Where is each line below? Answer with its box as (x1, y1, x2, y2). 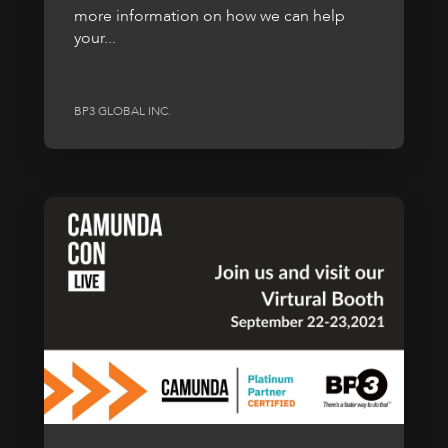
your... (74, 26, 116, 49)
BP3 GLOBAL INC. (74, 103, 171, 120)
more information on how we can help (74, 4, 345, 27)
